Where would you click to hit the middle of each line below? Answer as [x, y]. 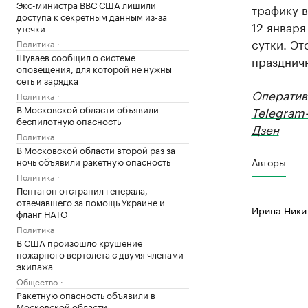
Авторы [268, 162]
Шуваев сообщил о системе [76, 56]
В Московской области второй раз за [96, 149]
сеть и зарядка [47, 80]
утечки [31, 27]
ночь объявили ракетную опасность [93, 161]
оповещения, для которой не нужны [94, 68]
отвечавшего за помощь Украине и [91, 201]
